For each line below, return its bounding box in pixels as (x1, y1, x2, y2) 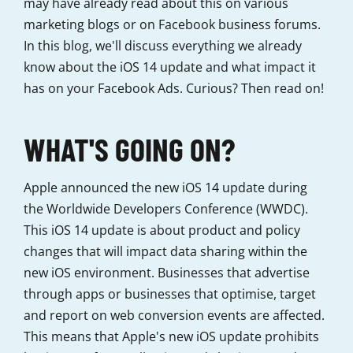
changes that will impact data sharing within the (24, 243, 307, 260)
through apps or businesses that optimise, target (24, 285, 316, 303)
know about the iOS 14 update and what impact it (24, 58, 316, 76)
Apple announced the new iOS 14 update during (24, 179, 307, 196)
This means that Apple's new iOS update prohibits (24, 328, 319, 345)
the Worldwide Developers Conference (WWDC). (24, 200, 308, 217)
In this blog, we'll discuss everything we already (24, 37, 302, 54)
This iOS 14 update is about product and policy (24, 221, 300, 239)
